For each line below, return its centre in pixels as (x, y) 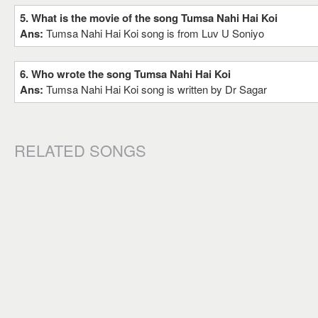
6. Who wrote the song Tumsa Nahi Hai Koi (125, 74)
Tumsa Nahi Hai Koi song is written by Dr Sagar (157, 89)
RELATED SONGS (80, 150)
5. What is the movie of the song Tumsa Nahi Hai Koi (149, 18)
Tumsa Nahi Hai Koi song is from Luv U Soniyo (155, 33)
